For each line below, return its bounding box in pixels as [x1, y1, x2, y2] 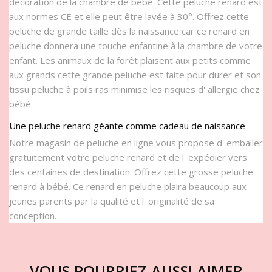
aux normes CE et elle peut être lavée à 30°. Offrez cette [9, 10, 249, 23]
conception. [9, 209, 56, 222]
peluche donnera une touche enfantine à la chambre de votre [9, 39, 262, 52]
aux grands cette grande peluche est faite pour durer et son [9, 69, 261, 81]
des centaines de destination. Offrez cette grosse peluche [9, 166, 253, 178]
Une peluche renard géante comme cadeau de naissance [9, 120, 245, 132]
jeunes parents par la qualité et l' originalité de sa [9, 195, 214, 208]
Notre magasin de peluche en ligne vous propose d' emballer [9, 137, 263, 149]
